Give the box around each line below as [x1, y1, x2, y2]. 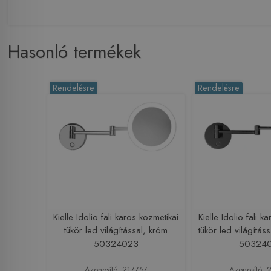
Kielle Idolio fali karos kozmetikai [53, 210, 179, 224]
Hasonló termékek [8, 39, 142, 65]
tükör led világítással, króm [64, 223, 168, 237]
